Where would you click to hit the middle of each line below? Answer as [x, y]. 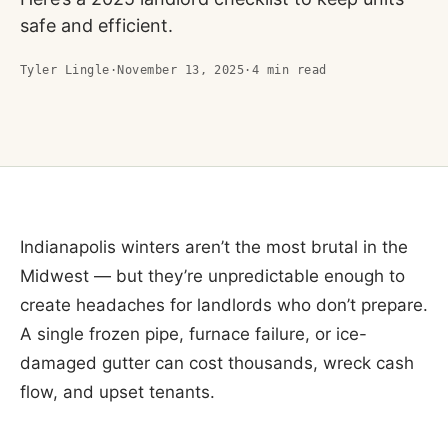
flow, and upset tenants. [117, 392]
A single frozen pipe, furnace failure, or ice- [193, 334]
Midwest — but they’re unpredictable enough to [212, 276]
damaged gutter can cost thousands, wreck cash [217, 363]
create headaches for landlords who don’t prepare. [224, 305]
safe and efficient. [96, 25]
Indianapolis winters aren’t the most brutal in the [214, 247]
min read [293, 69]
